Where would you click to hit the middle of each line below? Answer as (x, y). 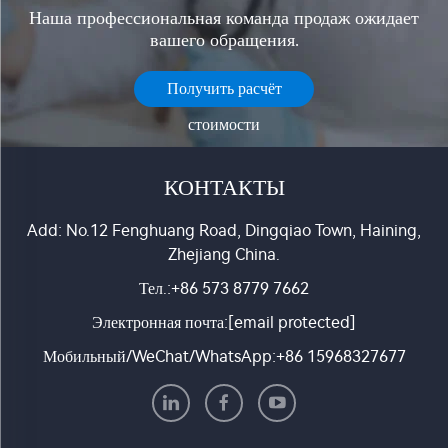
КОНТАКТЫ (224, 188)
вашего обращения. (224, 40)
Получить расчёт (224, 89)
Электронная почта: (160, 323)
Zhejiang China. (224, 255)
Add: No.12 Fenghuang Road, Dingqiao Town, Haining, (224, 231)
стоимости (224, 125)
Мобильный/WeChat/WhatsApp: (159, 357)
